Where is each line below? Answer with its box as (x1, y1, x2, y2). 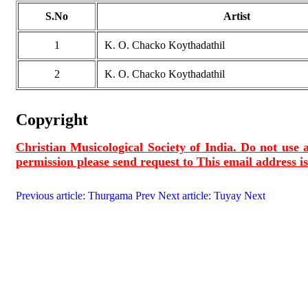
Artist (223, 10, 250, 22)
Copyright (16, 110, 88, 129)
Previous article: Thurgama (16, 189, 135, 201)
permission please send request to (16, 154, 197, 168)
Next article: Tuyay (158, 189, 244, 201)
